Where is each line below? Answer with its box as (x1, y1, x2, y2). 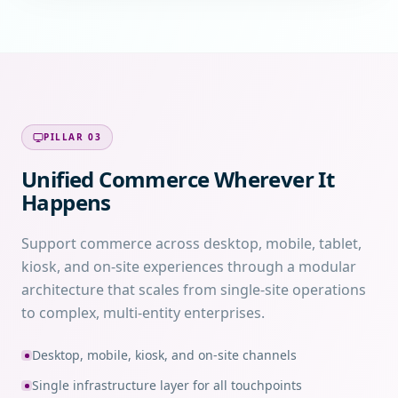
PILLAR (44, 131, 89, 143)
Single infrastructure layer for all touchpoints (32, 377, 302, 394)
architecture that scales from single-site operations (21, 280, 366, 299)
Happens (21, 187, 111, 217)
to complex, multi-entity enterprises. (21, 303, 265, 322)
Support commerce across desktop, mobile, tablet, (21, 234, 362, 253)
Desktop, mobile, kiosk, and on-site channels (32, 346, 297, 363)
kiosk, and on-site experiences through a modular (21, 257, 356, 276)
